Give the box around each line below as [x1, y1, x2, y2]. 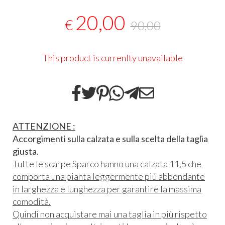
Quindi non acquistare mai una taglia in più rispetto [13, 208, 207, 219]
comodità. [13, 195, 51, 207]
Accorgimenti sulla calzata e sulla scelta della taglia [13, 133, 208, 144]
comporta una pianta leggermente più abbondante [13, 170, 205, 182]
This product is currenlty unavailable [42, 52, 183, 64]
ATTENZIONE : [13, 120, 75, 132]
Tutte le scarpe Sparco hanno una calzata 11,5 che [13, 158, 201, 169]
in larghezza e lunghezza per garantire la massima [13, 183, 201, 194]
